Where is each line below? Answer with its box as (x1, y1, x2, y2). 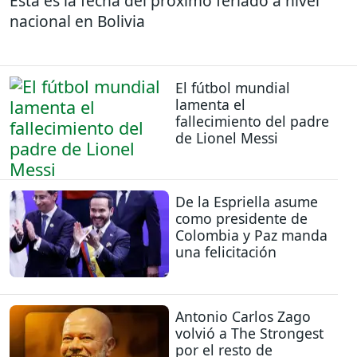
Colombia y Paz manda (175, 226, 328, 245)
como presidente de (175, 209, 308, 229)
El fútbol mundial (175, 77, 290, 97)
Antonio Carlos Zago (175, 306, 311, 326)
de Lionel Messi (175, 127, 278, 147)
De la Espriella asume (175, 192, 318, 212)
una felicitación (175, 242, 277, 262)
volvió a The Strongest (175, 323, 324, 343)
